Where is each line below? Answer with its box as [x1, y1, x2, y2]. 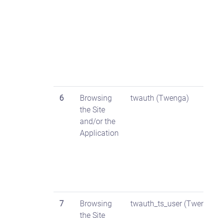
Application [80, 128, 119, 138]
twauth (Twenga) [130, 93, 189, 103]
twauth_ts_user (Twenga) [130, 199, 217, 208]
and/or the [80, 117, 115, 126]
